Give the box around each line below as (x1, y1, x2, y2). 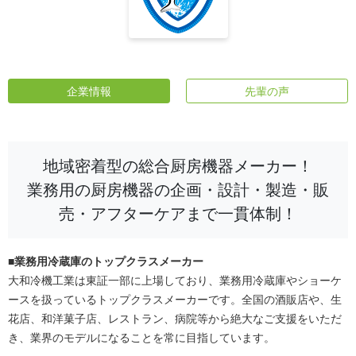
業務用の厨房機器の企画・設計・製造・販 (27, 180, 329, 199)
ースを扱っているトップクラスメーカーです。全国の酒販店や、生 (8, 293, 342, 306)
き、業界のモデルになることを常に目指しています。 (8, 331, 275, 344)
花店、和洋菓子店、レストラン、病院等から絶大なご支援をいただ (8, 312, 342, 325)
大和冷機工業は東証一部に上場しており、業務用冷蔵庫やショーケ (8, 274, 342, 287)
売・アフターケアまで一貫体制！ (59, 204, 297, 223)
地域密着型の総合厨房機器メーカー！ (43, 157, 313, 176)
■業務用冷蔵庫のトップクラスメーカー (8, 255, 203, 268)
